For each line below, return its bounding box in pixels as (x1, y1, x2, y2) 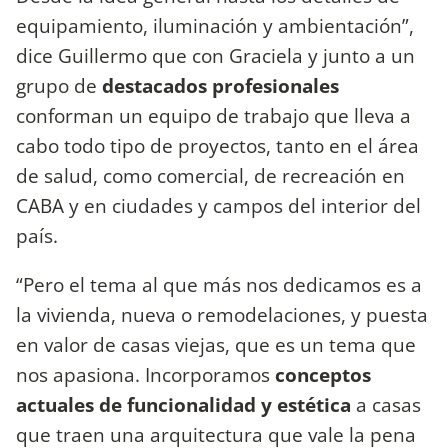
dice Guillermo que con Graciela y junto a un (16, 41, 415, 69)
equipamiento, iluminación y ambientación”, (16, 11, 414, 39)
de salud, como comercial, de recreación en (16, 161, 405, 189)
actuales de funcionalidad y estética (16, 390, 351, 418)
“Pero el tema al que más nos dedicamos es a (16, 270, 422, 298)
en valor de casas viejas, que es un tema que (16, 330, 416, 358)
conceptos (275, 360, 371, 388)
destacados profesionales (102, 71, 339, 99)
